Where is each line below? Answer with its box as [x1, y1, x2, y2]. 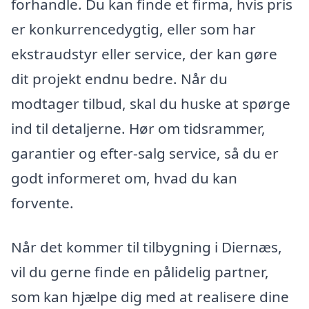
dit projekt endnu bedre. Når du [11, 68, 228, 88]
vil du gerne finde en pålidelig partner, [11, 261, 269, 281]
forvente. [11, 192, 74, 212]
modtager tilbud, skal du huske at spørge [11, 93, 290, 113]
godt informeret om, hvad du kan [11, 168, 237, 188]
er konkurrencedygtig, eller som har [11, 19, 256, 39]
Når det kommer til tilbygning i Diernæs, [11, 237, 282, 257]
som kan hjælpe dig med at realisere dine [11, 286, 289, 306]
